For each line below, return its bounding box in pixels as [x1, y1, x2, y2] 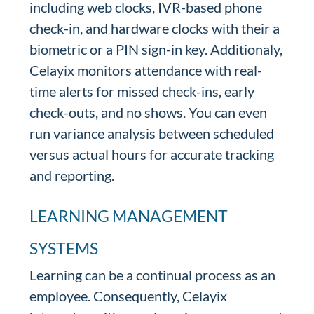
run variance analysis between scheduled [29, 125, 275, 142]
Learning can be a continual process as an [29, 266, 276, 283]
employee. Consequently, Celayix [29, 287, 228, 304]
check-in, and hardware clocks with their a [29, 20, 280, 36]
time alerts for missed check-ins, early [29, 83, 255, 100]
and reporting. [29, 167, 115, 184]
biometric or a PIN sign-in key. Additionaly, [29, 41, 283, 57]
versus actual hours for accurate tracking [29, 146, 275, 163]
